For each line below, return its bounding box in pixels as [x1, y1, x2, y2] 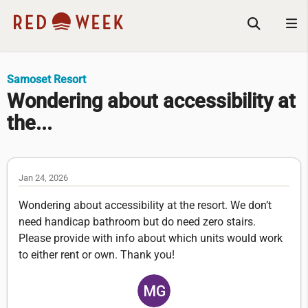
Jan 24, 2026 [19, 173, 68, 184]
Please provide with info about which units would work [19, 232, 283, 245]
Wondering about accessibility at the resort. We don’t [19, 199, 272, 212]
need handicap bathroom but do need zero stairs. [19, 215, 256, 229]
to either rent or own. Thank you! [19, 248, 175, 262]
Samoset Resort [7, 73, 86, 86]
